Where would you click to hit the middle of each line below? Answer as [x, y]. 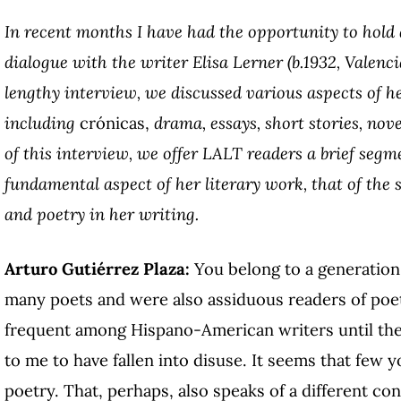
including [42, 122]
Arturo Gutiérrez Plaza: [97, 269]
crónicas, [115, 122]
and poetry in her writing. [102, 213]
